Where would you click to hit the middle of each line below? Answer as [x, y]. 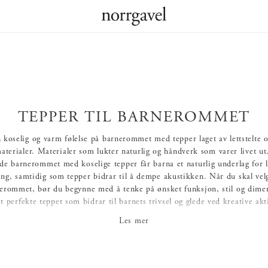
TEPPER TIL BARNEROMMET [134, 118]
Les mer [134, 221]
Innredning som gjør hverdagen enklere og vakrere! [134, 214]
